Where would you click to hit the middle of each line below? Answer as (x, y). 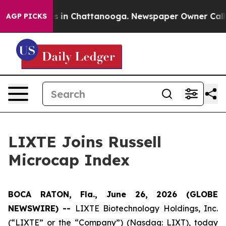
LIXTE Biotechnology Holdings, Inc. (147, 208)
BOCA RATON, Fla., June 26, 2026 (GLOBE (113, 194)
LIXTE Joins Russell (85, 142)
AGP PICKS (26, 16)
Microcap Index (69, 160)
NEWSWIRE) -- (42, 208)
